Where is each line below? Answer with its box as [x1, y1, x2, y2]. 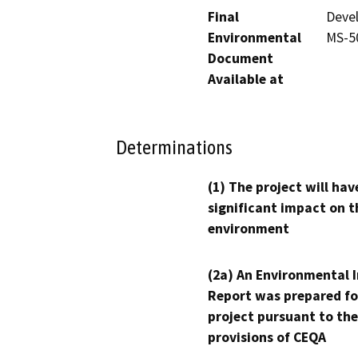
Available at [208, 70, 284, 88]
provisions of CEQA [208, 328, 326, 347]
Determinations [116, 136, 233, 159]
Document [208, 49, 273, 67]
